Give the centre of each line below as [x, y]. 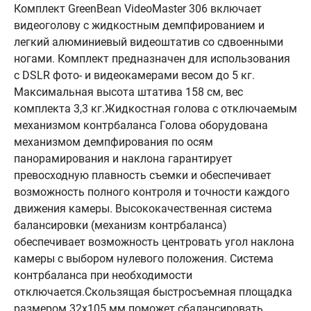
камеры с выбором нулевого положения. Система [144, 259]
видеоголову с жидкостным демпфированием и [139, 25]
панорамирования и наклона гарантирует [123, 159]
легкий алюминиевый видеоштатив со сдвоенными [149, 42]
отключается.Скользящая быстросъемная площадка [153, 292]
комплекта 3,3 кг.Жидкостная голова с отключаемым [155, 109]
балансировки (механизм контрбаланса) [120, 225]
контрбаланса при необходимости [103, 275]
